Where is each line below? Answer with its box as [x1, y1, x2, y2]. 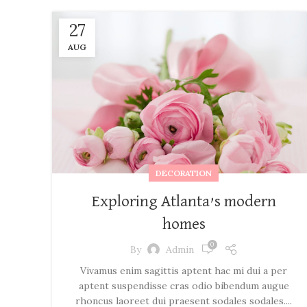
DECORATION [156, 168, 212, 179]
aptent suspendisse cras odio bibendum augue [78, 280, 289, 293]
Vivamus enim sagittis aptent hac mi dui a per [80, 265, 287, 278]
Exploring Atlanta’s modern [91, 193, 276, 210]
